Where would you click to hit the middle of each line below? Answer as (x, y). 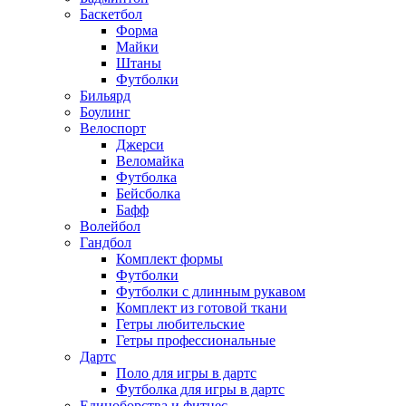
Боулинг (105, 112)
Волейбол (110, 227)
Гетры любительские (180, 324)
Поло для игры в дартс (186, 373)
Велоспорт (113, 129)
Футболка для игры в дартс (200, 390)
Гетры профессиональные (196, 341)
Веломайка (150, 161)
